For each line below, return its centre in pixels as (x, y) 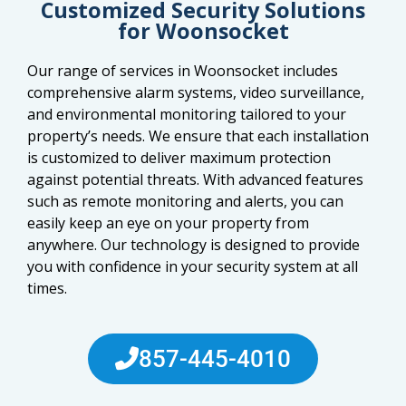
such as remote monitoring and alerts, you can (185, 201)
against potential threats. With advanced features (195, 179)
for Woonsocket (203, 30)
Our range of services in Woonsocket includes (183, 70)
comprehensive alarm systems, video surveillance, (196, 92)
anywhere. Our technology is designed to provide (193, 244)
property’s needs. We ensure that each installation (198, 135)
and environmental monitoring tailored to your (187, 114)
